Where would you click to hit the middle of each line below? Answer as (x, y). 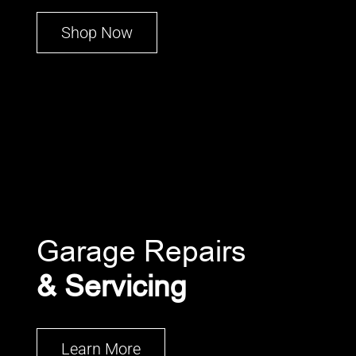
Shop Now (97, 32)
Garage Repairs (141, 251)
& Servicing (112, 286)
